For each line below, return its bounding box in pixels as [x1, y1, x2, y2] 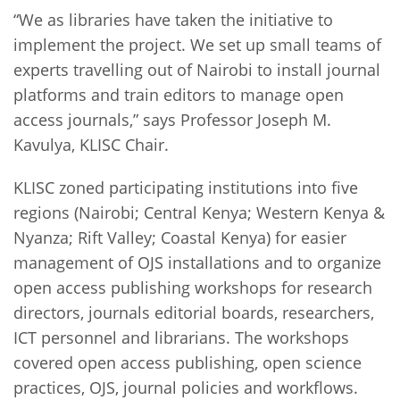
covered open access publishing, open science [13, 351, 362, 373]
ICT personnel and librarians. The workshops [13, 326, 349, 348]
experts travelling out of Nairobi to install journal [13, 58, 380, 80]
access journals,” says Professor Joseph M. [13, 108, 331, 130]
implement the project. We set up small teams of [13, 33, 381, 55]
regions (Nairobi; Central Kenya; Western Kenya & [13, 201, 385, 223]
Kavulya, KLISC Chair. [13, 133, 173, 155]
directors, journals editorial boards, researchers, [13, 301, 374, 323]
